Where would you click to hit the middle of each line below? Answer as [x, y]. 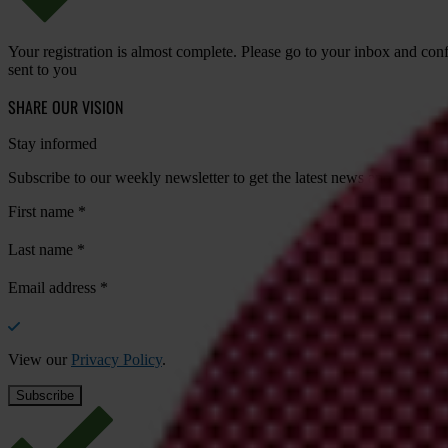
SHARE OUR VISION [65, 106]
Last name [42, 249]
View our [39, 359]
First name [43, 211]
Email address [54, 287]
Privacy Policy [116, 359]
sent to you [42, 69]
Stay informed [52, 143]
